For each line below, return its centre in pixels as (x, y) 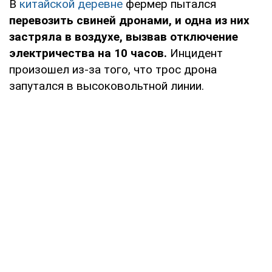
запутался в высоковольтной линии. (107, 86)
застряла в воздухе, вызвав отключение (124, 36)
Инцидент (195, 53)
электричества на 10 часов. (88, 53)
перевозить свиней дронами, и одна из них (129, 20)
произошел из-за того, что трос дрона (113, 69)
